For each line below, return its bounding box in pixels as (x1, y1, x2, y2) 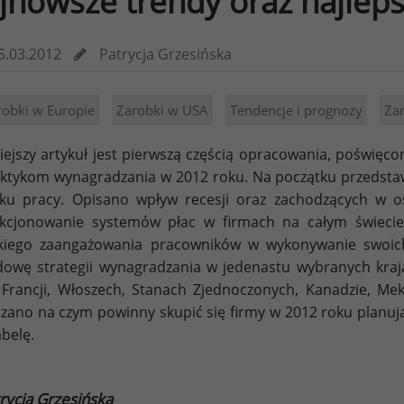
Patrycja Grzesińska (99, 44, 232, 64)
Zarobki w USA (116, 101, 208, 119)
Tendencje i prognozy (230, 101, 363, 119)
